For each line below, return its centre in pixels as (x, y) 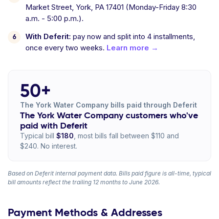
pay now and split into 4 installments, (133, 36)
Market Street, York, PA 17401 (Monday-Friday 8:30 (111, 7)
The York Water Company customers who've (109, 115)
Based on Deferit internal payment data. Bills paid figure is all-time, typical (109, 173)
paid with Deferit (54, 125)
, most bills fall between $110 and (126, 136)
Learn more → (132, 48)
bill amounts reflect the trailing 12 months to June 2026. (84, 182)
